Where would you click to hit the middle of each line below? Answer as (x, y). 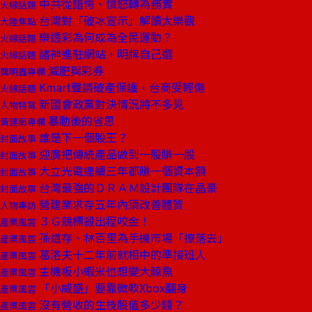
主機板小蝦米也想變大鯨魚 (104, 271)
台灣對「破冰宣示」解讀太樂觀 (116, 20)
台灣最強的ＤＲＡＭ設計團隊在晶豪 (127, 187)
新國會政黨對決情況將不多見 (110, 104)
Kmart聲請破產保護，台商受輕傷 (120, 87)
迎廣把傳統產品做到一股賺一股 (116, 154)
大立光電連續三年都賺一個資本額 (121, 171)
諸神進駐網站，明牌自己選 (104, 54)
